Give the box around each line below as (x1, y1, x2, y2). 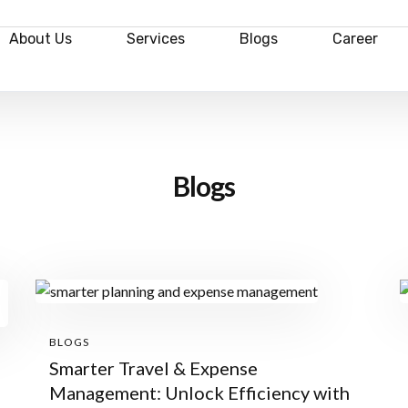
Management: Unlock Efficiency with (49, 382, 350, 403)
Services (127, 30, 186, 47)
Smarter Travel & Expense (49, 357, 258, 379)
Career (331, 30, 378, 47)
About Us (9, 30, 73, 47)
